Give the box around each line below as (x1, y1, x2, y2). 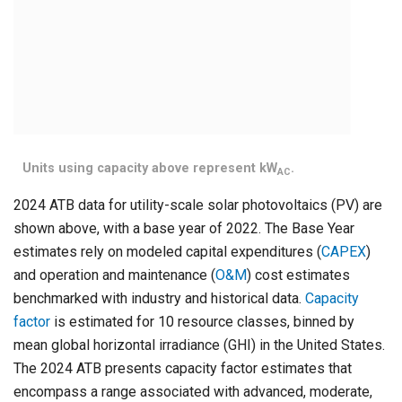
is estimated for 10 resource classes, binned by (50, 313, 354, 331)
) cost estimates (247, 267, 350, 284)
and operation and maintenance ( (13, 267, 215, 284)
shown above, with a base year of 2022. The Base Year (13, 220, 354, 238)
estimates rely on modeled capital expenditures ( (13, 243, 321, 261)
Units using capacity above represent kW (22, 161, 278, 177)
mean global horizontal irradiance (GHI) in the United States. (13, 336, 385, 354)
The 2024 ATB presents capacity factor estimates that (13, 360, 352, 378)
